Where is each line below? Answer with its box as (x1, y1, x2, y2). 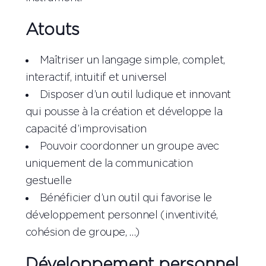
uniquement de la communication (25, 159, 193, 170)
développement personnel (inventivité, (25, 210, 218, 221)
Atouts (25, 22, 80, 39)
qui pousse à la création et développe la (25, 107, 223, 118)
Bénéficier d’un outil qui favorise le (39, 193, 212, 204)
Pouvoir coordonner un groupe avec (39, 141, 219, 153)
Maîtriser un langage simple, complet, (39, 55, 225, 66)
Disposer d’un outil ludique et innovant (39, 90, 231, 101)
